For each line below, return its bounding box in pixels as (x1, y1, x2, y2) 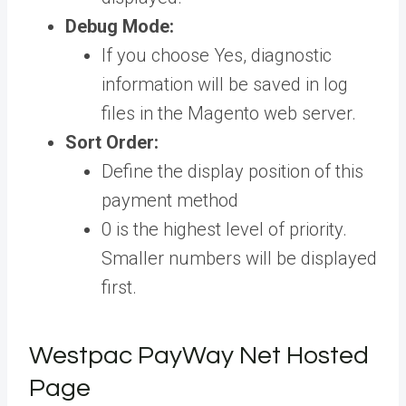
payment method (101, 189, 243, 212)
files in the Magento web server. (101, 102, 356, 125)
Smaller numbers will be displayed (101, 247, 377, 270)
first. (101, 276, 141, 299)
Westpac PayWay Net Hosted (29, 343, 369, 370)
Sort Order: (65, 131, 159, 154)
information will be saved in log (101, 73, 348, 96)
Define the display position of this (101, 160, 363, 183)
